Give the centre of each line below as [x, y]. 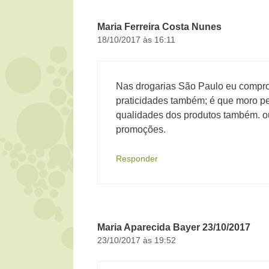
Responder [137, 159]
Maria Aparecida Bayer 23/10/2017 [174, 227]
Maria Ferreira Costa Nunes [159, 26]
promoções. [141, 129]
